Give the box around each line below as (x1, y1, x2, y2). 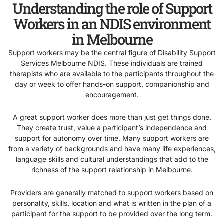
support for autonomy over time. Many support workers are (15, 134, 209, 143)
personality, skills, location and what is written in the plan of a (12, 198, 211, 207)
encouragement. (85, 90, 139, 99)
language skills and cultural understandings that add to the (15, 155, 208, 164)
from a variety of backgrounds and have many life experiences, (8, 144, 216, 153)
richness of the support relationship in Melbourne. (31, 165, 193, 174)
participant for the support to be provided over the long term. (11, 209, 212, 218)
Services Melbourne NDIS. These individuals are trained (21, 58, 203, 67)
